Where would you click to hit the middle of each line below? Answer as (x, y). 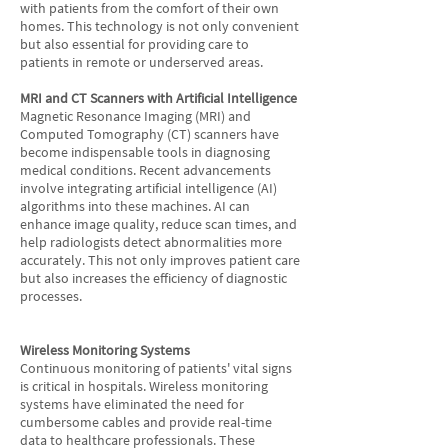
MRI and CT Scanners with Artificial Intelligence (158, 98)
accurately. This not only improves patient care (160, 260)
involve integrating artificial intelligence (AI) (148, 188)
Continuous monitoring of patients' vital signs (156, 368)
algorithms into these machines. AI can (135, 206)
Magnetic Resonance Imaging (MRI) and (135, 116)
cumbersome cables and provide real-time (146, 422)
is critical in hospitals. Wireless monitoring (144, 386)
